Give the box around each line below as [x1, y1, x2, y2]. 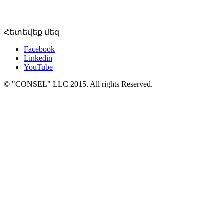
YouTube [24, 62, 53, 71]
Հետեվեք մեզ [4, 27, 59, 36]
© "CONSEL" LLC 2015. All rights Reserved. [4, 79, 153, 88]
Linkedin [24, 53, 52, 62]
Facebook [24, 44, 55, 53]
